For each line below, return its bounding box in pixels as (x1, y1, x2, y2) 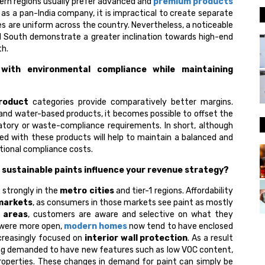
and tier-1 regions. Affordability (114, 186, 233, 196)
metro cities (60, 186, 114, 196)
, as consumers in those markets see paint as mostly (33, 198, 233, 208)
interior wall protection (84, 233, 188, 244)
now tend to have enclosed (129, 221, 233, 232)
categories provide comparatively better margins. (28, 97, 234, 108)
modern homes (63, 221, 130, 232)
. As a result (188, 233, 234, 244)
